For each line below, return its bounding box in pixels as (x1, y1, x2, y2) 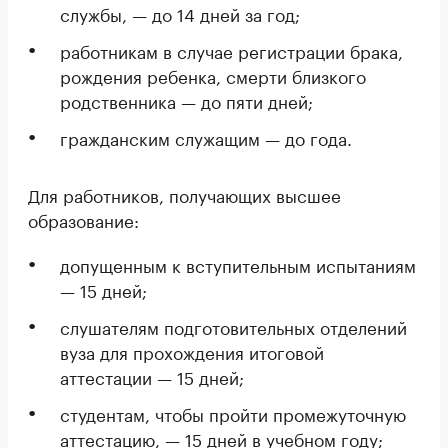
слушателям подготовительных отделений (60, 313, 407, 339)
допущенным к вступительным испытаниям (60, 251, 416, 277)
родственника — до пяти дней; (60, 87, 313, 113)
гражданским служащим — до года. (60, 124, 352, 150)
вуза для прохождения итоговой (60, 338, 324, 364)
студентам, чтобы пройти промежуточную (60, 400, 406, 426)
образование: (28, 206, 139, 232)
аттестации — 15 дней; (60, 363, 244, 389)
